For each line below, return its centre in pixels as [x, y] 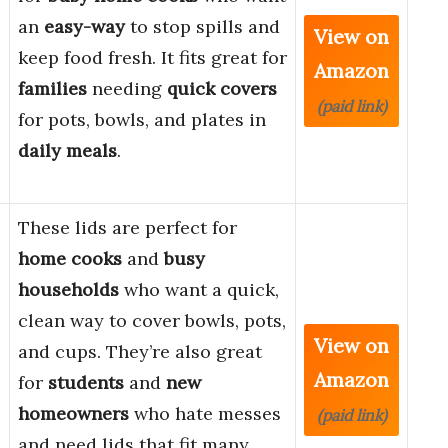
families [52, 89]
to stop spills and [202, 27]
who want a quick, [199, 290]
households [68, 290]
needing [127, 89]
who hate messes [205, 414]
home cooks [70, 259]
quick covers [222, 89]
